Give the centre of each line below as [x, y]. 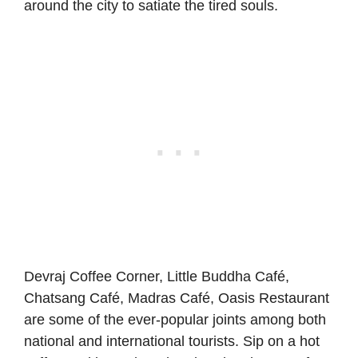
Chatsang [55, 298]
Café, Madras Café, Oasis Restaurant [207, 298]
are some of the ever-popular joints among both [175, 320]
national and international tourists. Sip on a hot [172, 342]
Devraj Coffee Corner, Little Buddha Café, [157, 277]
